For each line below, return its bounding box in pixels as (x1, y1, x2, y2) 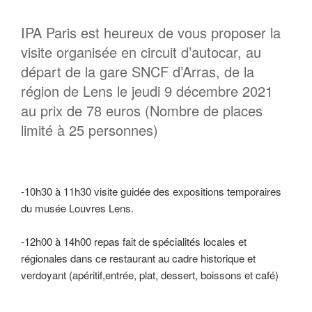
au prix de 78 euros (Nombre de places (21, 100, 263, 120)
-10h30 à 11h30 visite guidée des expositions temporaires (21, 183, 281, 198)
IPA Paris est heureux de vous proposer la (21, 22, 281, 42)
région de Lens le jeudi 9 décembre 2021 (21, 81, 273, 101)
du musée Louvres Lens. (21, 200, 134, 215)
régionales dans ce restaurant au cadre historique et (21, 250, 256, 265)
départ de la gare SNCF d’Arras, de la (21, 61, 254, 81)
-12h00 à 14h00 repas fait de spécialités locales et (21, 233, 247, 249)
